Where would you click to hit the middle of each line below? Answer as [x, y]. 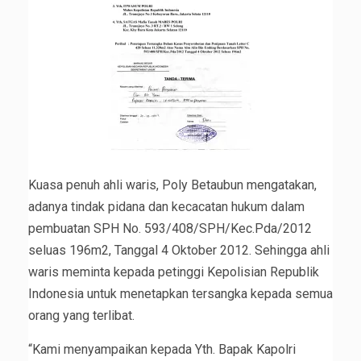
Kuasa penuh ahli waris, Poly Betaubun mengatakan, [172, 185]
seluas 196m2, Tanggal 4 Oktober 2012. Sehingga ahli [179, 251]
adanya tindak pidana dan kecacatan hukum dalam [166, 207]
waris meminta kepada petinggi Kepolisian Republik [174, 272]
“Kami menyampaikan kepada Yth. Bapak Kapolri [162, 350]
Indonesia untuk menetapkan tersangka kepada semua [180, 294]
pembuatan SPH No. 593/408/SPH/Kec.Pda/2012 [170, 229]
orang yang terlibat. [81, 316]
